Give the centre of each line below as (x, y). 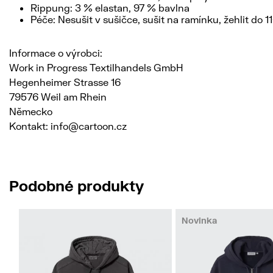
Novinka (199, 220)
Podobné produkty (76, 185)
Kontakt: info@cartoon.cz (68, 126)
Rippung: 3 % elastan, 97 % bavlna (110, 8)
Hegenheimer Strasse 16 (65, 82)
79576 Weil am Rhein (58, 97)
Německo (31, 111)
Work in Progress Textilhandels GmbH (96, 67)
